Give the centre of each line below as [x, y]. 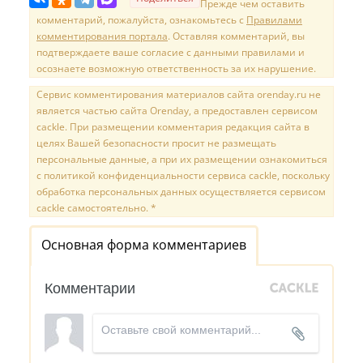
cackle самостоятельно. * [96, 207]
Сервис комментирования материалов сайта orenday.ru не [179, 94]
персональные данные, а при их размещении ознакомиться [182, 159]
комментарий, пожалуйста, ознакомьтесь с [141, 19]
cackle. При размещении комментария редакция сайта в [173, 126]
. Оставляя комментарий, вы [236, 36]
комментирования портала [102, 36]
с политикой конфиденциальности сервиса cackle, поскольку [183, 175]
